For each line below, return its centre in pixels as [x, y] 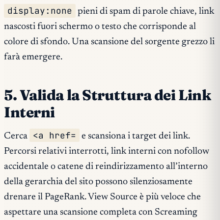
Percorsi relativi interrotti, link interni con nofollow [107, 151]
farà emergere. [33, 57]
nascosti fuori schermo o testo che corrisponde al [100, 27]
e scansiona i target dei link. [135, 136]
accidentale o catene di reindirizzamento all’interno [106, 166]
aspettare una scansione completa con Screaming [101, 212]
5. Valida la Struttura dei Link [108, 95]
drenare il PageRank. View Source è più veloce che [102, 197]
